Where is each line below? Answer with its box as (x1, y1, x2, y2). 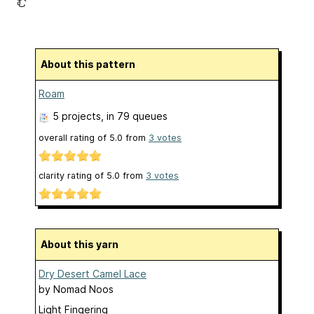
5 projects (53, 109, 101, 122)
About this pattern (48, 57, 135, 70)
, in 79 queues (101, 109, 168, 122)
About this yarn (48, 238, 118, 251)
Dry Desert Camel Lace (39, 268, 146, 280)
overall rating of (39, 132, 109, 143)
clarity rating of (39, 170, 107, 182)
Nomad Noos (53, 283, 114, 296)
